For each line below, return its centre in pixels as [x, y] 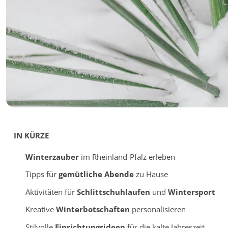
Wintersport [191, 192]
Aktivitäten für [51, 192]
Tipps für [42, 174]
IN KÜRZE [31, 135]
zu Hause [151, 174]
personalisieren [158, 209]
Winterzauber [52, 156]
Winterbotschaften [93, 209]
